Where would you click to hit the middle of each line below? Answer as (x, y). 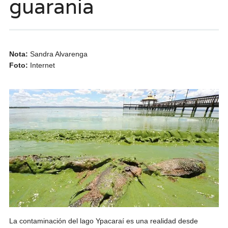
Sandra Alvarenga (59, 54)
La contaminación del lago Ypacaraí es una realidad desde (103, 221)
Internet (42, 65)
